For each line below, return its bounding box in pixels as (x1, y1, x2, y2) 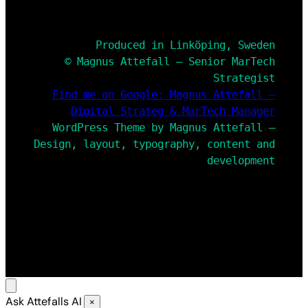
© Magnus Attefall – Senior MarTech (65, 55, 275, 69)
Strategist (213, 71, 275, 85)
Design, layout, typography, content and (34, 137, 275, 151)
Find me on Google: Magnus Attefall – (52, 88, 275, 102)
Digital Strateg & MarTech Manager (71, 104, 275, 118)
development (207, 154, 275, 168)
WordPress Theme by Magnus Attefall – (52, 121, 275, 135)
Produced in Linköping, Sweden (96, 38, 275, 52)
